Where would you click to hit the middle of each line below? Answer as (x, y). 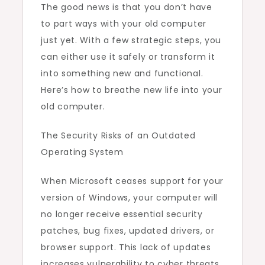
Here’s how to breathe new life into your (132, 90)
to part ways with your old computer (124, 24)
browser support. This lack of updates (126, 248)
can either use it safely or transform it (128, 57)
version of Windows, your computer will (130, 198)
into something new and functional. (122, 74)
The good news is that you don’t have (127, 7)
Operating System (82, 152)
